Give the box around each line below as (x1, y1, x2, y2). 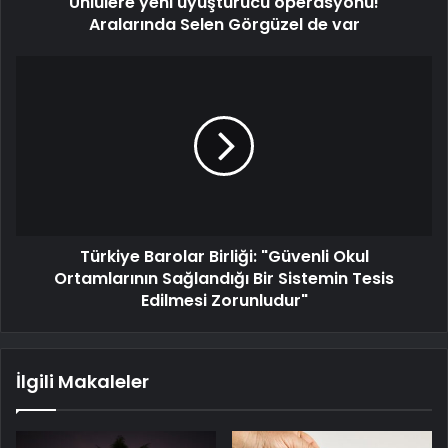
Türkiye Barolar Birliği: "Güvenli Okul (79, 245, 369, 269)
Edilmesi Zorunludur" (140, 289, 308, 313)
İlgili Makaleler (16, 369, 149, 395)
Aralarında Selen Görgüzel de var (88, 13, 360, 37)
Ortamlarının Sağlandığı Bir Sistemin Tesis (54, 267, 394, 291)
